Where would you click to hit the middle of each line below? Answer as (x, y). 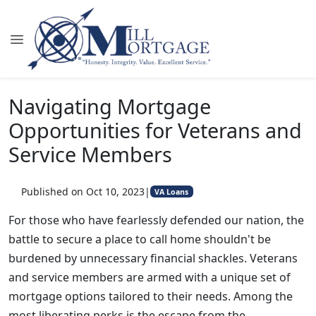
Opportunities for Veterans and (155, 130)
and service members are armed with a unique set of (150, 277)
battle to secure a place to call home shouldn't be (140, 239)
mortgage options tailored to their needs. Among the (151, 296)
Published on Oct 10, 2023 (83, 192)
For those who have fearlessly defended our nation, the (156, 220)
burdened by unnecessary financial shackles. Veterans (153, 258)
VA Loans (172, 192)
